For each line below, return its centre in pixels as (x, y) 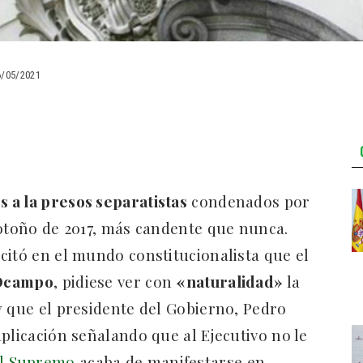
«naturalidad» (230, 282)
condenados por (249, 201)
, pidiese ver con (115, 282)
